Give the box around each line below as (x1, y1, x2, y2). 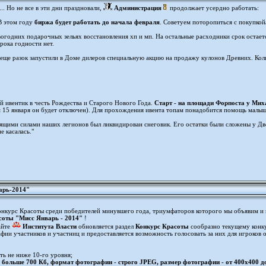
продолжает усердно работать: (168, 4, 259, 11)
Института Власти (23, 223, 77, 230)
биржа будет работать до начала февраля (34, 18, 160, 26)
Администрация (114, 4, 161, 11)
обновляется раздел (77, 223, 135, 230)
